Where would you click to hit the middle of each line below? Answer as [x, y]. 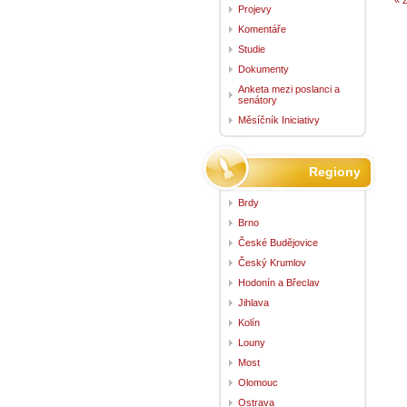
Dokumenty [263, 69]
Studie [252, 49]
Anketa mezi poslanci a [289, 89]
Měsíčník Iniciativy [279, 119]
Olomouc [258, 382]
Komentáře [262, 29]
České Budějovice [278, 242]
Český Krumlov [272, 262]
